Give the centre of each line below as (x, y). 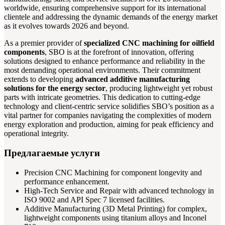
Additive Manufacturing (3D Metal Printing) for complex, (116, 208)
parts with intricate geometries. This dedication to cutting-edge (102, 97)
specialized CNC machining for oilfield (149, 43)
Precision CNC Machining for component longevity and (113, 172)
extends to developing (40, 79)
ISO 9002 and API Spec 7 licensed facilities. (94, 199)
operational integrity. (36, 134)
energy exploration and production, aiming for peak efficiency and (109, 125)
